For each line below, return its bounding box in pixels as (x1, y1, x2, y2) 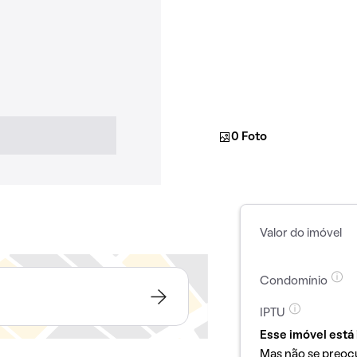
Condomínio (259, 276, 328, 287)
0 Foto (231, 131, 267, 143)
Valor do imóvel (259, 228, 342, 239)
